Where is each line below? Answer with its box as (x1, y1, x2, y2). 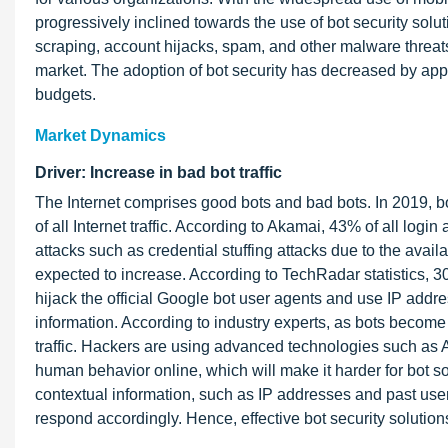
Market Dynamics (35, 127, 166, 144)
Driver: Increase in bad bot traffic (35, 164, 282, 181)
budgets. (35, 86, 96, 103)
